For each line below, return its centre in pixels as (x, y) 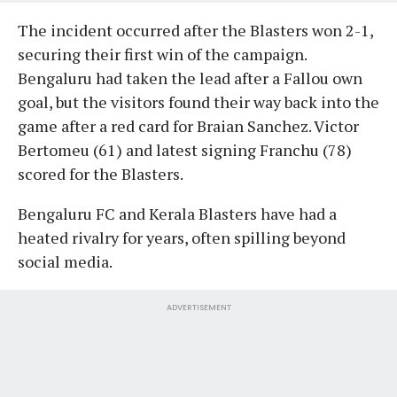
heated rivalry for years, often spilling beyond (182, 237)
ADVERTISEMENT (198, 307)
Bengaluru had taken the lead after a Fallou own (190, 78)
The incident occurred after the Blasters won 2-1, (195, 30)
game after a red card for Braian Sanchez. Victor (188, 125)
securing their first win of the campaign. (162, 54)
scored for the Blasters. (101, 173)
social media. (65, 261)
